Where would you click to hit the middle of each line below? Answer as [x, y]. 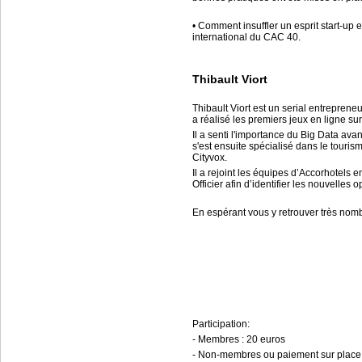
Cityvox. [210, 158]
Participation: [221, 324]
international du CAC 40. [246, 37]
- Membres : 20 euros [239, 339]
